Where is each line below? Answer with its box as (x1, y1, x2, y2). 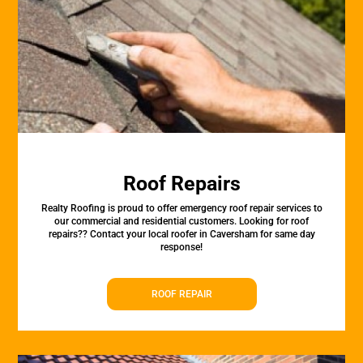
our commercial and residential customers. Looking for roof (54, 216, 309, 227)
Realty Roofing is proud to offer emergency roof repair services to (41, 203, 322, 214)
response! (160, 241, 203, 253)
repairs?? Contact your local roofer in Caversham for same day (48, 228, 315, 240)
